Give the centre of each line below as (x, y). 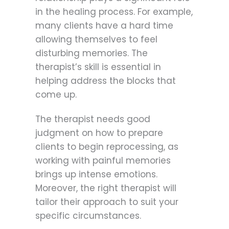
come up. (56, 94)
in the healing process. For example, (114, 12)
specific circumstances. (88, 215)
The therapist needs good (93, 119)
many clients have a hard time (104, 25)
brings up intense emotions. (96, 174)
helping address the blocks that (106, 81)
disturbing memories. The (91, 53)
